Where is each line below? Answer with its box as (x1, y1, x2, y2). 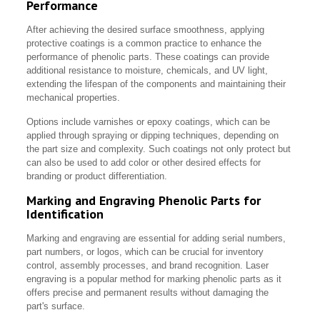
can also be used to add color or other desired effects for (26, 157, 261, 169)
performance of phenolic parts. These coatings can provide (26, 51, 270, 63)
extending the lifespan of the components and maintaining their (26, 79, 286, 90)
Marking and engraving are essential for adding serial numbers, (26, 233, 286, 244)
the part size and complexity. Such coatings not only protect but (26, 144, 291, 155)
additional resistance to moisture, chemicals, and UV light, (26, 65, 269, 76)
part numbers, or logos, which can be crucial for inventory (26, 246, 264, 258)
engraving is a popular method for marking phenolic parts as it (26, 274, 282, 285)
